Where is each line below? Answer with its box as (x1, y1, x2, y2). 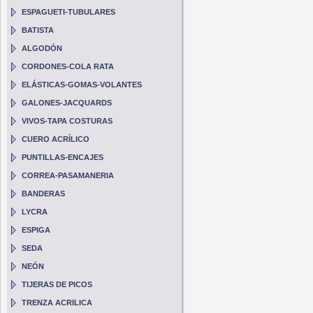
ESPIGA (22, 226, 51, 234)
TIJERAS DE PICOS (22, 280, 93, 289)
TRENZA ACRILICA (22, 298, 93, 307)
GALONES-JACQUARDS (22, 99, 112, 107)
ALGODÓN (22, 44, 63, 52)
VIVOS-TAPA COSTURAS (22, 117, 113, 125)
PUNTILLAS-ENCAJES (22, 153, 104, 161)
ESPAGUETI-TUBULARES (22, 8, 116, 16)
